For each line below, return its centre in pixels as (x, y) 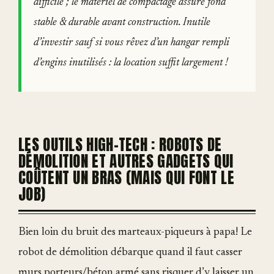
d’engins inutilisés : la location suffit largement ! (131, 63)
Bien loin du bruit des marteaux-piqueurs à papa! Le (135, 232)
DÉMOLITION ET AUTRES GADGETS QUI (126, 161)
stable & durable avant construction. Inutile (122, 22)
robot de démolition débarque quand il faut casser (130, 252)
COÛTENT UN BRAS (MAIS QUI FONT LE (126, 177)
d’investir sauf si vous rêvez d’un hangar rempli (131, 43)
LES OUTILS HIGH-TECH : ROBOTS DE (120, 144)
